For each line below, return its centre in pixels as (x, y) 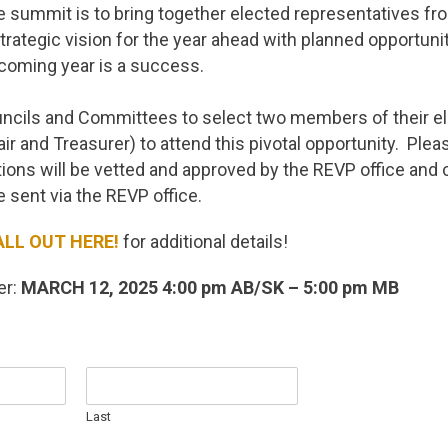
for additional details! (203, 241)
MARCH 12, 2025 (89, 287)
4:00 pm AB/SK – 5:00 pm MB (280, 287)
